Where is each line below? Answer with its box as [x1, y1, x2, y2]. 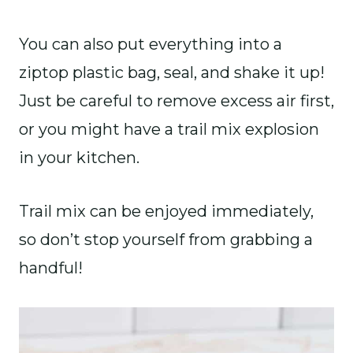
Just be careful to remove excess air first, [19, 91, 334, 110]
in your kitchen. [19, 148, 139, 167]
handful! [19, 258, 83, 277]
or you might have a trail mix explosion [19, 120, 319, 139]
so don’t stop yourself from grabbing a [19, 230, 313, 249]
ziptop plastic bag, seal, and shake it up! [19, 63, 325, 82]
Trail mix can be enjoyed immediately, [19, 202, 314, 221]
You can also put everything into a [19, 35, 282, 54]
